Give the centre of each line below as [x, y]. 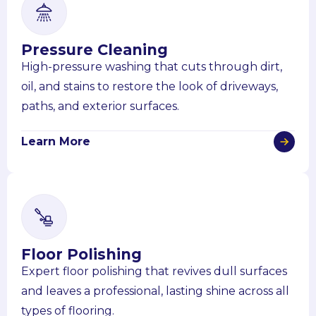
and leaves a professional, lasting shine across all [155, 291]
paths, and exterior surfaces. [100, 106]
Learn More [56, 141]
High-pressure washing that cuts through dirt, [152, 66]
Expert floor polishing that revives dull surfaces [154, 271]
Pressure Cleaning [95, 49]
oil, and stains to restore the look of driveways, [150, 86]
